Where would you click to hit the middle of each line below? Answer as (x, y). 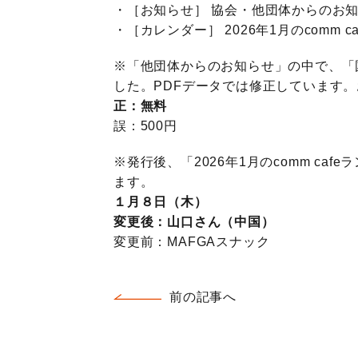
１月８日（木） (161, 202)
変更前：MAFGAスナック (192, 242)
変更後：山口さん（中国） (194, 222)
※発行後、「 (154, 162)
